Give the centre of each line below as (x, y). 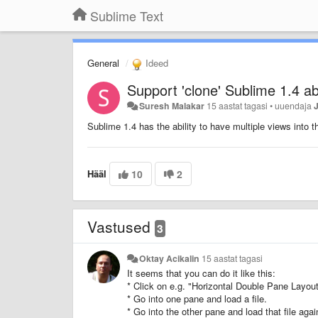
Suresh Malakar (172, 105)
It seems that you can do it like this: (201, 273)
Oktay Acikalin (170, 258)
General (103, 63)
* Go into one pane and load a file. (197, 298)
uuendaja (295, 105)
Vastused (121, 226)
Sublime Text (127, 16)
